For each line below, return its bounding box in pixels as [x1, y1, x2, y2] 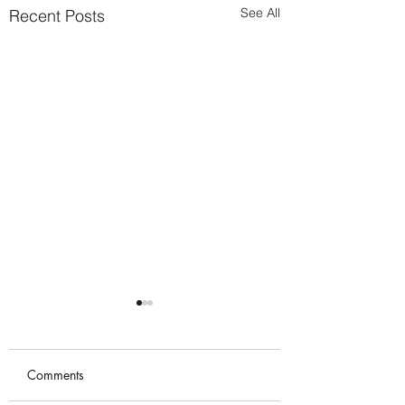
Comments [27, 366, 84, 384]
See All [240, 5, 280, 22]
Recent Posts [9, 5, 105, 27]
